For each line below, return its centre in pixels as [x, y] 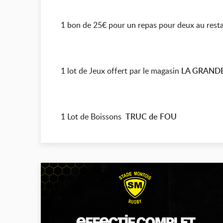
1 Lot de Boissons [93, 116]
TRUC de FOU [151, 116]
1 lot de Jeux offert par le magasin [121, 71]
